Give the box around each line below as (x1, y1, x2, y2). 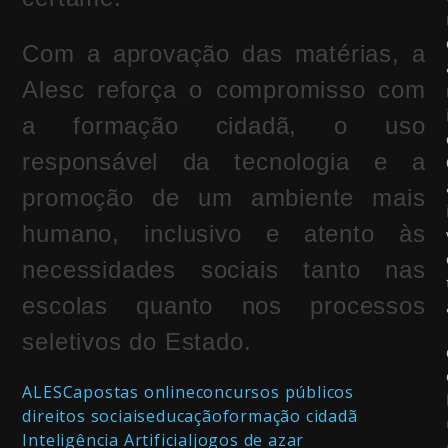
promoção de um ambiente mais (22, 184, 426, 212)
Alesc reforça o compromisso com (22, 76, 426, 104)
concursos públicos (195, 381, 355, 404)
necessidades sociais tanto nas (22, 256, 426, 284)
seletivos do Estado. (22, 328, 252, 356)
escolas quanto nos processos (22, 292, 426, 320)
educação (146, 405, 223, 428)
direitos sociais (22, 405, 147, 428)
